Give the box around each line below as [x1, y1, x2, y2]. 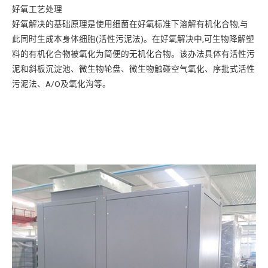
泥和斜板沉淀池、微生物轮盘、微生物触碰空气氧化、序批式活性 [12, 64, 255, 74]
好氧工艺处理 [12, 4, 62, 14]
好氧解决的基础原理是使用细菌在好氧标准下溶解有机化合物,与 [12, 19, 248, 29]
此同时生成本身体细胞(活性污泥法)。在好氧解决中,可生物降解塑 [12, 34, 254, 44]
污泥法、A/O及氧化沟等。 [12, 79, 111, 89]
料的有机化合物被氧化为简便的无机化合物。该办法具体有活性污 [12, 49, 255, 59]
